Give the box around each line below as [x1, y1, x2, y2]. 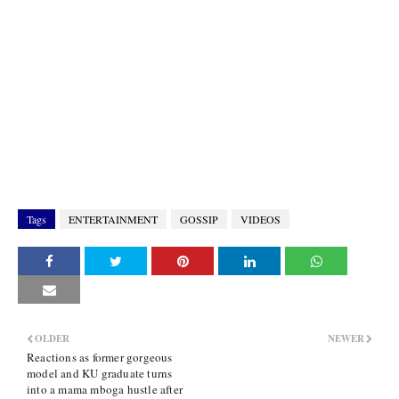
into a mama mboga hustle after [27, 381, 183, 397]
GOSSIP [180, 212, 218, 226]
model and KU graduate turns [27, 365, 173, 381]
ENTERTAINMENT [69, 212, 158, 226]
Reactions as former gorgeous [27, 349, 173, 365]
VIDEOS [240, 212, 281, 226]
